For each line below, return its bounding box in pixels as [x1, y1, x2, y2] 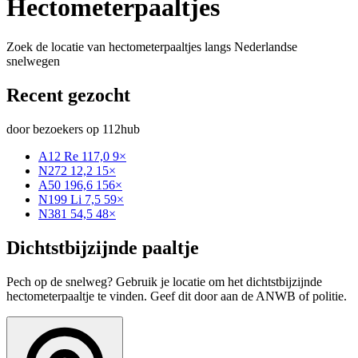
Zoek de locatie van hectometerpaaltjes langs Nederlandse [6, 39, 297, 54]
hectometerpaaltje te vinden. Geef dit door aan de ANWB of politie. [6, 288, 347, 303]
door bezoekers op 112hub [6, 121, 140, 136]
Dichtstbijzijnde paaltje [6, 237, 199, 258]
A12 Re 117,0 [38, 149, 109, 163]
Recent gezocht [6, 84, 130, 105]
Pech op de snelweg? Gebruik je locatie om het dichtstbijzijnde [6, 274, 322, 288]
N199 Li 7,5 [38, 192, 101, 206]
